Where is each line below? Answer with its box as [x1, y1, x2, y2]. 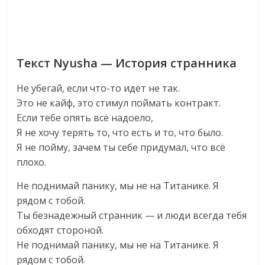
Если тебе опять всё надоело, [17, 111, 154, 124]
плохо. [17, 156, 47, 169]
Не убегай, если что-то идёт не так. [17, 82, 180, 95]
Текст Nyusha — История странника [17, 55, 237, 71]
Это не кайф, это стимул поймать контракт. [17, 96, 221, 109]
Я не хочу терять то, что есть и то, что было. [17, 126, 224, 139]
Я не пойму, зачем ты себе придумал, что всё [17, 141, 226, 154]
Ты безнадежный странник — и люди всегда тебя [17, 209, 247, 222]
